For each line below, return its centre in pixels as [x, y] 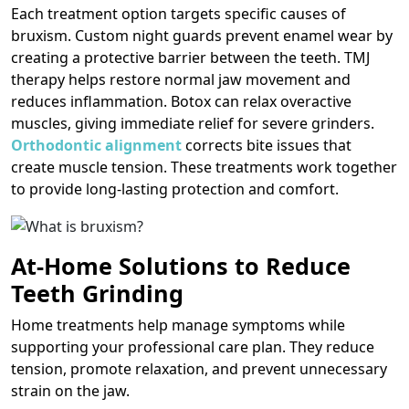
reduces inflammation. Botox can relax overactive [181, 101]
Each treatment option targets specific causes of [178, 13]
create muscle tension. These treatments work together [204, 167]
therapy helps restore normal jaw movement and [181, 79]
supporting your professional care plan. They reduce [193, 347]
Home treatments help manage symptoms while [178, 325]
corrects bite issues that [268, 145]
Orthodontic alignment [96, 145]
